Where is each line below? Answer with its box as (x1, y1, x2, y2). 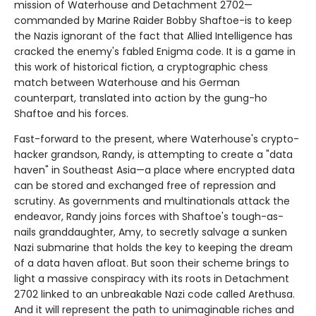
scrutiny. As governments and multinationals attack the (14, 194, 290, 209)
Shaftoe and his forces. (14, 107, 128, 121)
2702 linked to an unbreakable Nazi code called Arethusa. (14, 287, 295, 302)
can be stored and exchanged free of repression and (14, 178, 276, 193)
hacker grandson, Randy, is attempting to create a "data (14, 147, 293, 162)
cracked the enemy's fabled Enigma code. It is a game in (14, 44, 296, 59)
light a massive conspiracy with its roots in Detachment (14, 272, 289, 286)
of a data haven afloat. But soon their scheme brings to (14, 256, 289, 271)
